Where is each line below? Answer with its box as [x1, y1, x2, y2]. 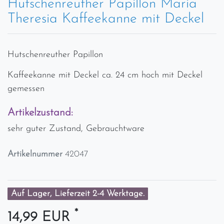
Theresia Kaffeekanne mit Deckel [7, 11, 204, 26]
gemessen [7, 83, 44, 93]
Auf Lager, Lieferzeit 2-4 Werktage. [11, 189, 144, 198]
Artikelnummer [7, 149, 65, 158]
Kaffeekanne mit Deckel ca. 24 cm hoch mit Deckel [7, 70, 202, 80]
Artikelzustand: [7, 107, 73, 118]
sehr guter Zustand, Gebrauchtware [7, 123, 144, 133]
